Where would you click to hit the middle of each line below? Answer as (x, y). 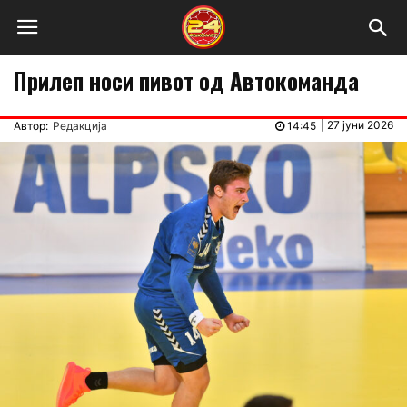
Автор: (31, 126)
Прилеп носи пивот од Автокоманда (186, 80)
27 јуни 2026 (360, 125)
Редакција (80, 126)
